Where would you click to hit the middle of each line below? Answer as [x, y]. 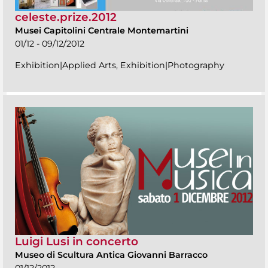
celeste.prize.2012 [66, 17]
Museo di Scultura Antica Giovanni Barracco [111, 255]
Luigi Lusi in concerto [77, 241]
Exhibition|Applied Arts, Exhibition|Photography [120, 65]
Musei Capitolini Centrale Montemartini [102, 30]
